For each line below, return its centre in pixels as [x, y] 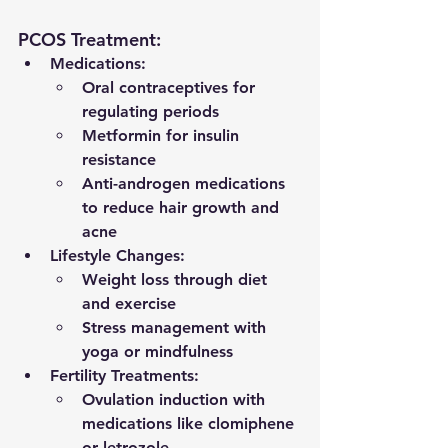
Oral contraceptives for [171, 88]
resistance [119, 160]
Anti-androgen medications [186, 184]
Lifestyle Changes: [117, 256]
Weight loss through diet [177, 280]
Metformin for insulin [163, 136]
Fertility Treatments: [124, 376]
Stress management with [176, 328]
